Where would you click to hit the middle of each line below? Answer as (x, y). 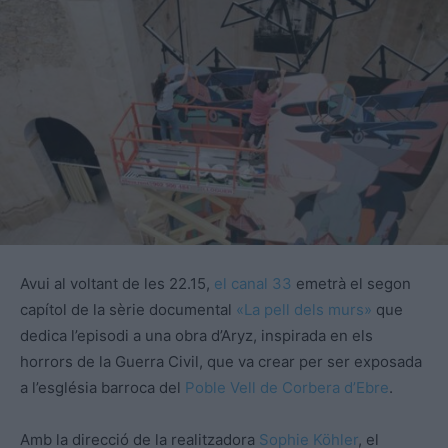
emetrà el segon (351, 283)
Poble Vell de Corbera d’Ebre (287, 387)
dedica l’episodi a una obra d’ (120, 335)
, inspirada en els (313, 335)
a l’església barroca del (102, 387)
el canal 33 (253, 283)
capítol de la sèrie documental (128, 309)
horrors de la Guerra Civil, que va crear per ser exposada (221, 361)
